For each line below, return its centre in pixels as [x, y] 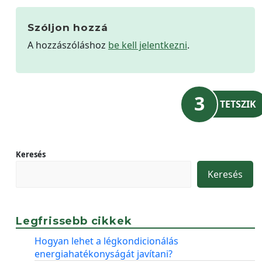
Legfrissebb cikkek [74, 221]
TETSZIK [238, 104]
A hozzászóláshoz [68, 45]
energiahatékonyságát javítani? [104, 254]
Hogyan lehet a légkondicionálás [106, 241]
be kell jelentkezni [148, 45]
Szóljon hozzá [68, 27]
